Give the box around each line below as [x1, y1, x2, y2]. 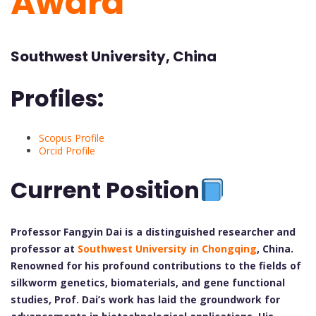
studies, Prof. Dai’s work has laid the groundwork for [11, 293, 280, 307]
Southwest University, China [11, 46, 217, 66]
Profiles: [11, 83, 104, 115]
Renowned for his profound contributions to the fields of [11, 259, 301, 273]
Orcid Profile [39, 143, 95, 157]
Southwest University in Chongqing [78, 242, 257, 256]
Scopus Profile [39, 130, 104, 145]
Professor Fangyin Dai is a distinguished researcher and [11, 225, 296, 239]
